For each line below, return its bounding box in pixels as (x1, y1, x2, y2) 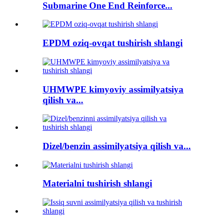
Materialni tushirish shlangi (43, 178, 152, 189)
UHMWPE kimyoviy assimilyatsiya (43, 84, 184, 94)
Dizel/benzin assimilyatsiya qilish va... (43, 141, 191, 152)
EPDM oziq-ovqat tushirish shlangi (43, 38, 183, 48)
